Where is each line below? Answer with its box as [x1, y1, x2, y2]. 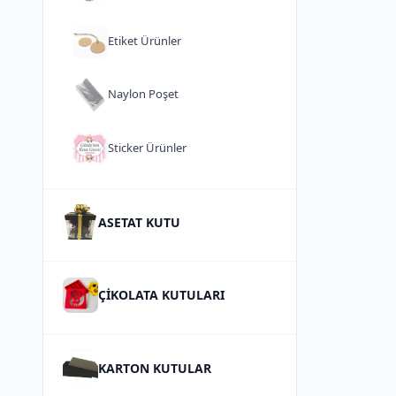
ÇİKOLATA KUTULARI [98, 286, 225, 304]
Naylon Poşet [107, 86, 179, 103]
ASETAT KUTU [98, 213, 181, 231]
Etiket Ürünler [107, 32, 181, 49]
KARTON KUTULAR [98, 359, 212, 377]
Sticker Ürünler [107, 140, 187, 156]
